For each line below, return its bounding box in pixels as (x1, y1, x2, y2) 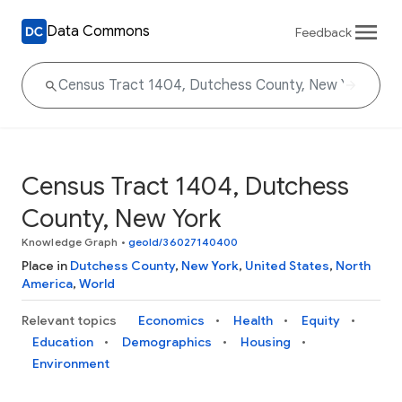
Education (32, 334, 93, 350)
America (22, 275, 73, 292)
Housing (240, 334, 291, 350)
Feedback (295, 23, 352, 40)
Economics (138, 312, 205, 328)
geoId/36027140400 (127, 235, 239, 249)
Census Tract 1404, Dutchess (22, 170, 349, 202)
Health (233, 312, 273, 328)
